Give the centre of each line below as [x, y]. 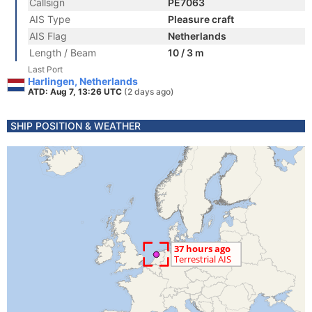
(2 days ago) [149, 92]
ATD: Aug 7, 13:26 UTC [76, 92]
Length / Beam [63, 53]
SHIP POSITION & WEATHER [76, 126]
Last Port [45, 69]
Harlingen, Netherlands [83, 81]
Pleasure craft [201, 19]
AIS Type [50, 19]
